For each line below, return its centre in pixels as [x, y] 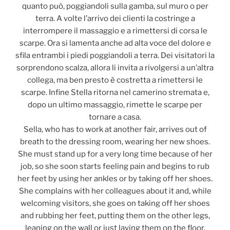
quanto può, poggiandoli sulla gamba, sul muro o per [115, 6]
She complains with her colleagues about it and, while [115, 191]
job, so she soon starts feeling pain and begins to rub [115, 166]
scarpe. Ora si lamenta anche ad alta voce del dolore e [115, 43]
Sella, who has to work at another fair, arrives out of [115, 129]
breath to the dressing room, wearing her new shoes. [115, 141]
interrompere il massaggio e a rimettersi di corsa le [115, 31]
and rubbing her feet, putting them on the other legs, [115, 215]
